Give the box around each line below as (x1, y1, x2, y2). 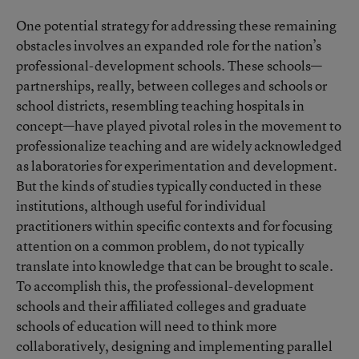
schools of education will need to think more (16, 317, 277, 335)
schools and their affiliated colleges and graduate (16, 296, 307, 315)
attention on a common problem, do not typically (16, 236, 304, 255)
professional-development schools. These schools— (16, 56, 322, 75)
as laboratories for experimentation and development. (16, 156, 337, 175)
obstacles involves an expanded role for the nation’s (16, 36, 321, 54)
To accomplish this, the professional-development (16, 276, 314, 295)
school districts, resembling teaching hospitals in (16, 96, 305, 115)
